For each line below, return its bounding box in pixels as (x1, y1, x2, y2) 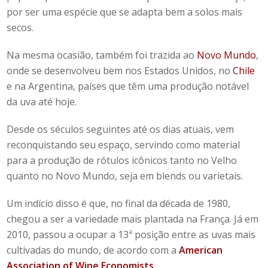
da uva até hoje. (7, 95, 77, 108)
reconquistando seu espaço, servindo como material (7, 138, 240, 151)
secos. (7, 20, 34, 34)
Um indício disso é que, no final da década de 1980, (7, 196, 231, 210)
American (179, 243, 223, 257)
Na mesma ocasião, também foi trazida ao (7, 48, 197, 62)
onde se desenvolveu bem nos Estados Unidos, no (7, 63, 233, 77)
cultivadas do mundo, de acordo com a (7, 243, 179, 257)
